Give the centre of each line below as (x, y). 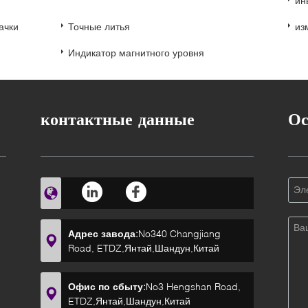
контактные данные (118, 119)
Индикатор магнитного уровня (136, 53)
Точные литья (99, 26)
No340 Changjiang (179, 233)
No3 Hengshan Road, (193, 286)
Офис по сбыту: (107, 286)
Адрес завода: (103, 233)
